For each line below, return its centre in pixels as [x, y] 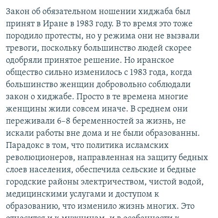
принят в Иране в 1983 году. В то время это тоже [99, 24]
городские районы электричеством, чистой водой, [105, 182]
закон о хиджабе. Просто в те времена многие [97, 97]
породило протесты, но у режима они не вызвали [103, 36]
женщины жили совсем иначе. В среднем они [97, 109]
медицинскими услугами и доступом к [82, 194]
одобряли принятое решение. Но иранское [90, 60]
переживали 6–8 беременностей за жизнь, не [96, 121]
